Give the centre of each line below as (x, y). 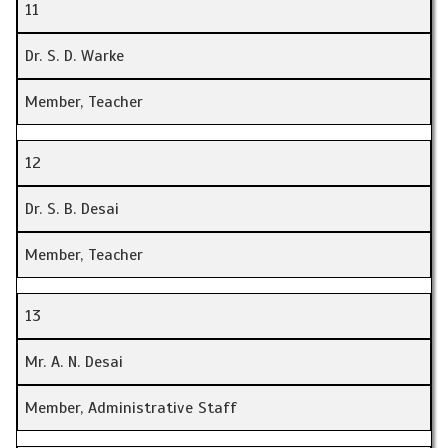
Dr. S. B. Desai (72, 209)
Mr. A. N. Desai (74, 362)
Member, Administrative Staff (131, 408)
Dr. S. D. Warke (74, 56)
